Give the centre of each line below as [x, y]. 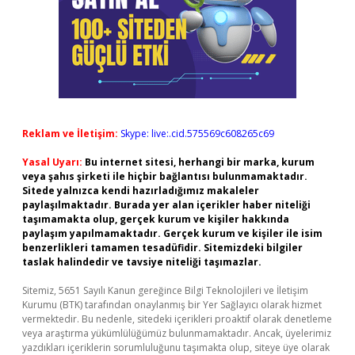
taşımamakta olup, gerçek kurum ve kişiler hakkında [156, 219]
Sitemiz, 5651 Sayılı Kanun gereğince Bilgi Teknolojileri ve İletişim [165, 290]
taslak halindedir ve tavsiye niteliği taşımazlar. [142, 262]
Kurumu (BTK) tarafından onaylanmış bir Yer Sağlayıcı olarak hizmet [172, 305]
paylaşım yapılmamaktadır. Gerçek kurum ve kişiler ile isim [172, 233]
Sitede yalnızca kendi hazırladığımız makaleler [141, 191]
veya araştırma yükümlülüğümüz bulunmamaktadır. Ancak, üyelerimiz [177, 333]
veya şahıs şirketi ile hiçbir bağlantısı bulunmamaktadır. [165, 176]
